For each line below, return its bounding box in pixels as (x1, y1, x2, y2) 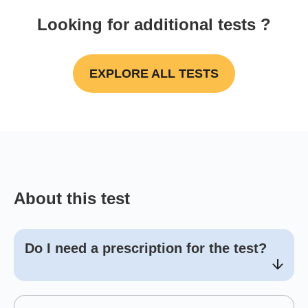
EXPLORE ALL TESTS (89, 67, 219, 81)
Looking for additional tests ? (37, 14, 271, 34)
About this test (14, 189, 130, 208)
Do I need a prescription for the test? (25, 241, 267, 256)
